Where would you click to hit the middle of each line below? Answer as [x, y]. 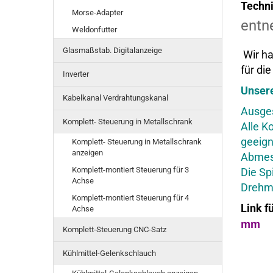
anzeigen [87, 153]
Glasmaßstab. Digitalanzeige [112, 50]
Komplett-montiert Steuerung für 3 [130, 170]
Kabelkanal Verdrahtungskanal [115, 98]
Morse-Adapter [97, 12]
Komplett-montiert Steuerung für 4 [130, 198]
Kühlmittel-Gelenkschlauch [109, 253]
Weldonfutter [94, 30]
